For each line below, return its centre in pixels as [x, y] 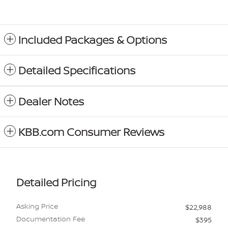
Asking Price [37, 206]
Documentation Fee [51, 219]
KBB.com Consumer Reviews [91, 132]
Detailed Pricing [56, 183]
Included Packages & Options [93, 40]
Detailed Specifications [77, 71]
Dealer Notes [51, 102]
